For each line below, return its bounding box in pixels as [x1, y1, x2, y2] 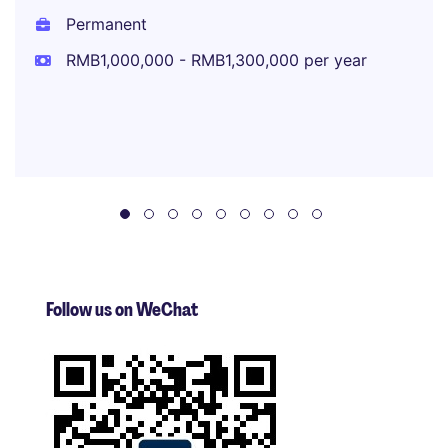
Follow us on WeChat [46, 298, 198, 322]
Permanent [60, 14, 147, 34]
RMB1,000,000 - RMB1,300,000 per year [60, 50, 367, 70]
